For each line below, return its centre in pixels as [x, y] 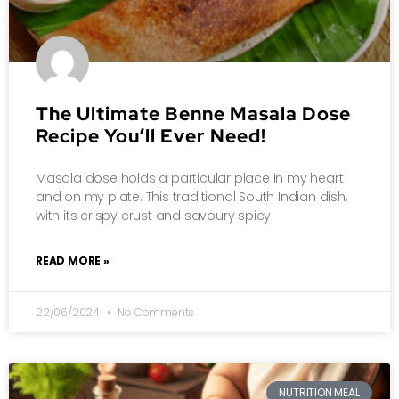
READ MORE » [73, 260]
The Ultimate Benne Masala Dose [193, 113]
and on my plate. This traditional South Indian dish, [191, 196]
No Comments [155, 312]
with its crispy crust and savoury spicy [154, 215]
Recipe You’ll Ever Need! [151, 135]
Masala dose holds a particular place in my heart [190, 178]
